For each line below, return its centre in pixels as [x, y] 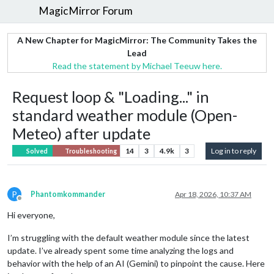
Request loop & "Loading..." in [111, 96]
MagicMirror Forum [86, 11]
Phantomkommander [68, 194]
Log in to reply [234, 150]
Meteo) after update [81, 133]
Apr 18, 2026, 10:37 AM [213, 194]
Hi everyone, [31, 215]
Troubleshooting [90, 151]
